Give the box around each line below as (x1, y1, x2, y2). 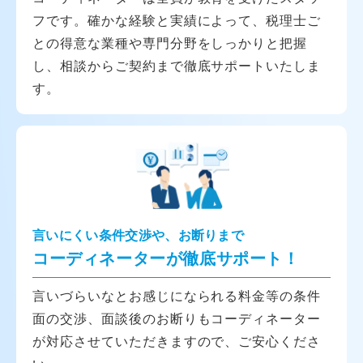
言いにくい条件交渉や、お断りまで (32, 226, 245, 243)
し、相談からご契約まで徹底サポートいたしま (32, 57, 322, 74)
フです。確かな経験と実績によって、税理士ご (32, 11, 322, 28)
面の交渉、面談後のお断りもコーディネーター (32, 310, 322, 327)
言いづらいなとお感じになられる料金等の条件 (32, 287, 322, 304)
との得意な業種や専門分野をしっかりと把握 (32, 34, 308, 51)
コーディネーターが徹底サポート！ (32, 248, 300, 268)
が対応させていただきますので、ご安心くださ (32, 332, 322, 349)
